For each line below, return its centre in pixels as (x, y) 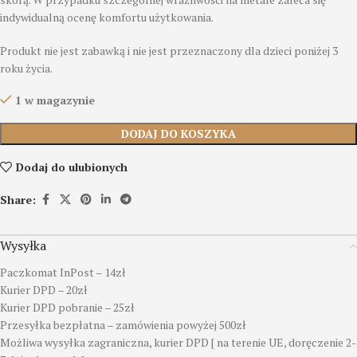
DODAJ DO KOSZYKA (178, 134)
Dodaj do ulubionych (71, 167)
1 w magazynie (55, 100)
